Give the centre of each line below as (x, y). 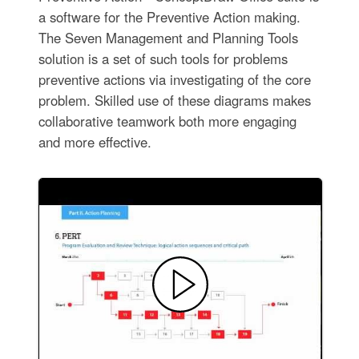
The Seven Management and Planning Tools (168, 38)
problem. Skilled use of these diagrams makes (174, 101)
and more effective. (95, 142)
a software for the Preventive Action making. (169, 17)
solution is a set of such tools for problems (163, 59)
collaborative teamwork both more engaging (167, 121)
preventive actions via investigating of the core (174, 80)
